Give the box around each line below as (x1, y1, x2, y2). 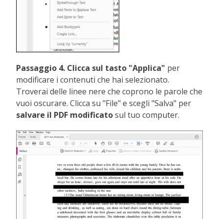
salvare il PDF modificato (16, 109, 113, 120)
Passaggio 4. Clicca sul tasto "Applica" (16, 62, 168, 73)
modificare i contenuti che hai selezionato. (16, 74, 170, 85)
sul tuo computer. (113, 109, 180, 120)
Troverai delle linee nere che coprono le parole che (16, 86, 203, 97)
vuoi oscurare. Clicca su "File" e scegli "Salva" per (16, 97, 192, 109)
